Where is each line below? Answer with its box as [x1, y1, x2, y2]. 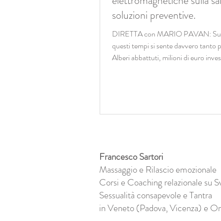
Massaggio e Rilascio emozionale [99, 163, 217, 177]
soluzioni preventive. [112, 7, 196, 23]
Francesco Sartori [99, 150, 163, 164]
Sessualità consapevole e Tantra [99, 188, 212, 202]
